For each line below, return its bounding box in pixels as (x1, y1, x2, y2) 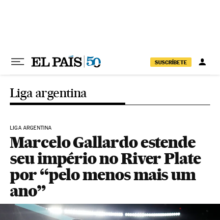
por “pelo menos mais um (10, 165, 196, 184)
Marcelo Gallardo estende (10, 133, 196, 152)
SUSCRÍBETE (155, 58, 187, 66)
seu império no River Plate (10, 149, 201, 168)
